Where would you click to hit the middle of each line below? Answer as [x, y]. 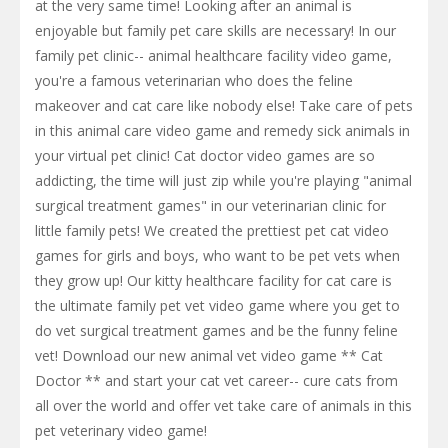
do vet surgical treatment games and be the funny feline [216, 330]
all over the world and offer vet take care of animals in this [223, 405]
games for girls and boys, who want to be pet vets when [217, 255]
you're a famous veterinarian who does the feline [194, 80]
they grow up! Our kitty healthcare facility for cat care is [213, 280]
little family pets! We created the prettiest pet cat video [212, 230]
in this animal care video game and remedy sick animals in [222, 130]
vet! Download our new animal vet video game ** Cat [209, 355]
